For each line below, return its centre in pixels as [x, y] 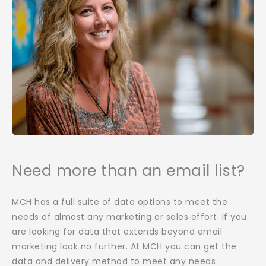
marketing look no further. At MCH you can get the [124, 247]
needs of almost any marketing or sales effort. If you [129, 217]
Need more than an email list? [129, 171]
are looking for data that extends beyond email [117, 232]
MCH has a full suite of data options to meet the [120, 202]
